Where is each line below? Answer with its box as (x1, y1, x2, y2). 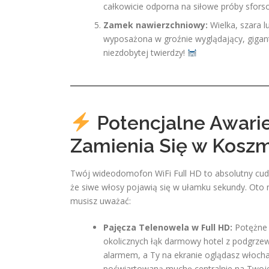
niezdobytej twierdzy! (103, 47, 187, 58)
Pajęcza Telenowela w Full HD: (103, 222, 232, 233)
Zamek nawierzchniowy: (103, 19, 208, 31)
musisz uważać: (70, 195, 131, 207)
